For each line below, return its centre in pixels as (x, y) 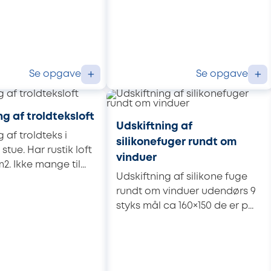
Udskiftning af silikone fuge (182, 177)
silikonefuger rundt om (177, 142)
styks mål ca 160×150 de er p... (185, 206)
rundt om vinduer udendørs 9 (186, 191)
